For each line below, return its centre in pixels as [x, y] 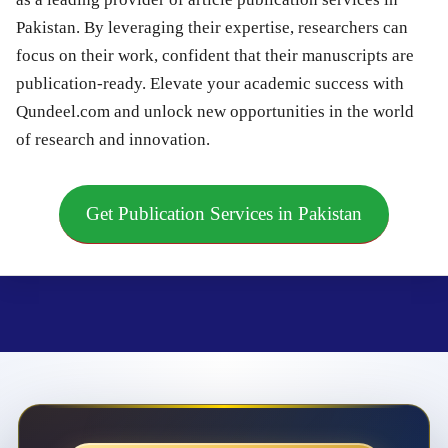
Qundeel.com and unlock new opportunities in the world [215, 112]
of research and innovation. [113, 140]
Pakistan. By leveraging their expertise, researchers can [212, 28]
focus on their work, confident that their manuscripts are [215, 56]
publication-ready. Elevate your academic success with [210, 84]
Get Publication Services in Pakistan [224, 213]
